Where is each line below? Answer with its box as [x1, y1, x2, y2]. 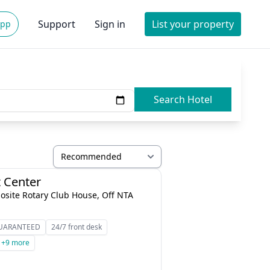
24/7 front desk [51, 222, 102, 232]
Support [38, 17, 75, 31]
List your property [152, 17, 234, 31]
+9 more [1, 237, 30, 248]
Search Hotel [187, 93, 212, 106]
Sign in [95, 17, 125, 31]
